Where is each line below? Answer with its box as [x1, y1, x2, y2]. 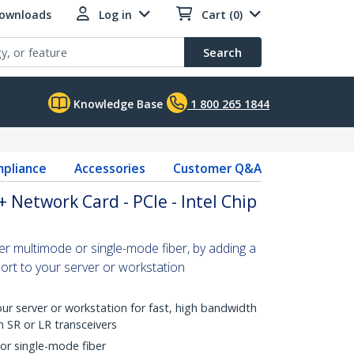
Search [203, 44, 242, 60]
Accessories [73, 160, 145, 177]
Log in [99, 7, 132, 22]
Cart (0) [201, 7, 243, 22]
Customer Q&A [172, 160, 262, 177]
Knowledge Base [70, 96, 163, 111]
